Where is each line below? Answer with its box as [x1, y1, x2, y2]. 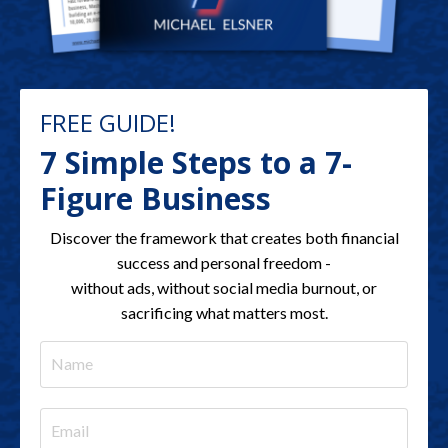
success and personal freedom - [117, 252, 331, 272]
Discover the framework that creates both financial [49, 227, 399, 247]
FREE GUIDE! [40, 105, 176, 139]
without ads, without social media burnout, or [71, 277, 377, 297]
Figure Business [40, 177, 271, 219]
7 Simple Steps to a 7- [40, 141, 352, 183]
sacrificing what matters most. [120, 302, 328, 322]
